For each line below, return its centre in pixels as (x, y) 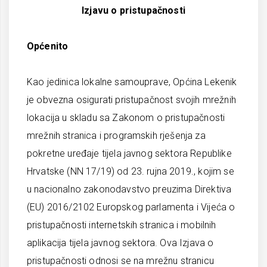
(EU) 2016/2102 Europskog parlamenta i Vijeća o (131, 207)
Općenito (48, 46)
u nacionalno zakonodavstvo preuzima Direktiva (129, 189)
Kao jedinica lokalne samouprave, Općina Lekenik (132, 82)
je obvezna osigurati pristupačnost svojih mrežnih (131, 100)
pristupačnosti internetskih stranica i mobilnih (122, 225)
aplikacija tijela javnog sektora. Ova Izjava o (120, 243)
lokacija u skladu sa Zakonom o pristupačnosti (126, 118)
